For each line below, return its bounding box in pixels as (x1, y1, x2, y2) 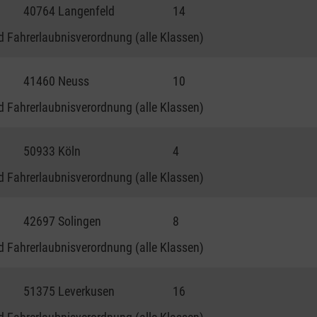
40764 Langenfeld (23, 3, 115, 18)
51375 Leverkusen (23, 283, 115, 299)
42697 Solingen (23, 213, 102, 229)
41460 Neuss (23, 73, 90, 88)
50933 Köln (23, 143, 81, 158)
